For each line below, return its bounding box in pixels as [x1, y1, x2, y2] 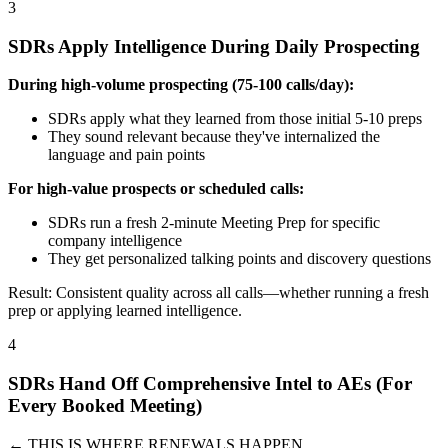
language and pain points [48, 146, 205, 164]
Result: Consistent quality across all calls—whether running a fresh [8, 284, 429, 302]
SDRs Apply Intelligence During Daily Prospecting [8, 35, 420, 57]
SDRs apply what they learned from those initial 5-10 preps [48, 110, 422, 128]
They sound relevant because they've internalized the [48, 128, 380, 146]
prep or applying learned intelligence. [8, 302, 242, 320]
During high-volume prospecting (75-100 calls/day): [8, 76, 354, 94]
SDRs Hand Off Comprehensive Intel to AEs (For [8, 372, 412, 394]
